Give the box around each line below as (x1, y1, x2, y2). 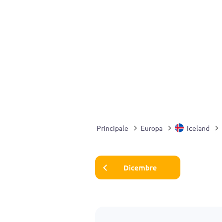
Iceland (187, 123, 210, 132)
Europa (141, 123, 163, 132)
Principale (97, 123, 128, 132)
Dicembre (123, 162, 157, 172)
